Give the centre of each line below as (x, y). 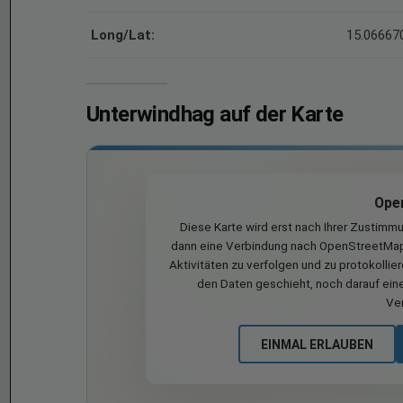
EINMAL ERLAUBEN (317, 344)
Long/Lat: (123, 35)
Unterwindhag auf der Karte (215, 114)
